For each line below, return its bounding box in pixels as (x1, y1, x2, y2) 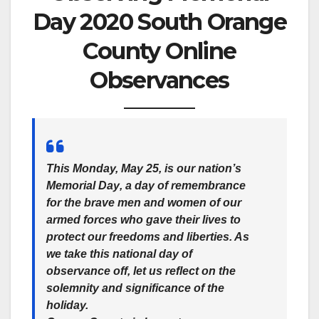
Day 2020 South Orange (32, 8, 287, 36)
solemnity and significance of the (46, 281, 224, 294)
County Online (83, 37, 236, 66)
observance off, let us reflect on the (46, 264, 236, 277)
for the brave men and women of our (46, 196, 241, 209)
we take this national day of (46, 247, 192, 260)
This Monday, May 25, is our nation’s (46, 162, 241, 174)
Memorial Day (46, 179, 120, 192)
